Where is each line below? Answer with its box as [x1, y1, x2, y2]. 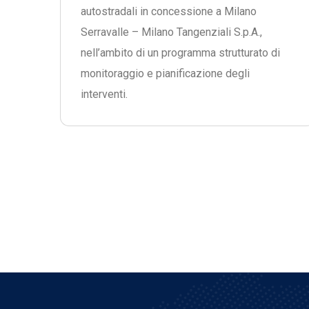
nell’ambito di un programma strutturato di [81, 46, 280, 59]
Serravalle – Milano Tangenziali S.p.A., [81, 26, 262, 39]
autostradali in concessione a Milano [81, 5, 257, 18]
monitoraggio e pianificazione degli [81, 67, 250, 80]
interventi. [81, 88, 128, 101]
